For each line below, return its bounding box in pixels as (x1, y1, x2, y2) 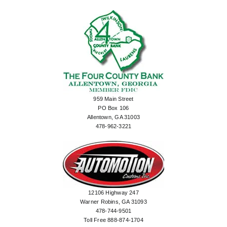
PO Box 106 (98, 105, 129, 111)
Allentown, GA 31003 (87, 114, 140, 121)
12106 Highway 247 (88, 190, 139, 196)
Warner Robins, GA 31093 (80, 199, 147, 205)
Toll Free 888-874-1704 (84, 217, 143, 223)
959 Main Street (93, 96, 134, 102)
